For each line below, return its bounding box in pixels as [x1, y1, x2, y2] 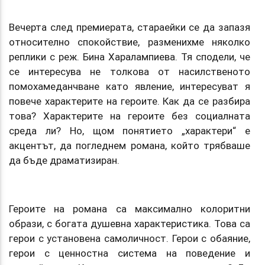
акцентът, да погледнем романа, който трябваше [9, 138, 250, 152]
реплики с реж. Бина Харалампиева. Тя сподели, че [9, 50, 250, 63]
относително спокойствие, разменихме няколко [9, 35, 250, 49]
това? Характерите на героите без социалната [9, 109, 250, 122]
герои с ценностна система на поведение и [9, 246, 250, 260]
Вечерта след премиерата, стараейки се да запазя [9, 20, 250, 34]
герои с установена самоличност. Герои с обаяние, [9, 231, 250, 245]
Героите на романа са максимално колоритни [9, 202, 250, 215]
